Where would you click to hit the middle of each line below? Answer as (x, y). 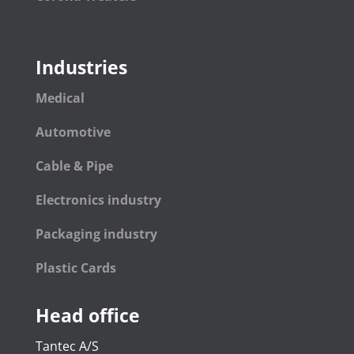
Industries (81, 68)
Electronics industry (98, 200)
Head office (87, 316)
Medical (60, 98)
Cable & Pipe (75, 166)
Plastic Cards (75, 268)
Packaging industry (96, 234)
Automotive (73, 132)
